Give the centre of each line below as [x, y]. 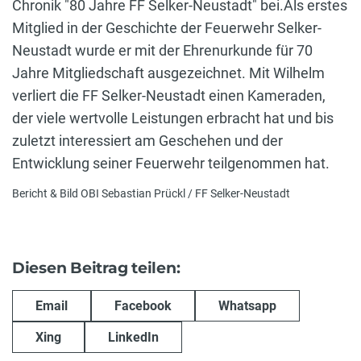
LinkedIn [133, 337]
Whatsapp [247, 305]
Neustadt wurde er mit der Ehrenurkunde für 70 [162, 50]
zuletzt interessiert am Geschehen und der [147, 140]
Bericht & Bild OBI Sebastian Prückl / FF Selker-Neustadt [151, 194]
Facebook [143, 305]
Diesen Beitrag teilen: [96, 268]
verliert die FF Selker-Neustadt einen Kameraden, [169, 95]
